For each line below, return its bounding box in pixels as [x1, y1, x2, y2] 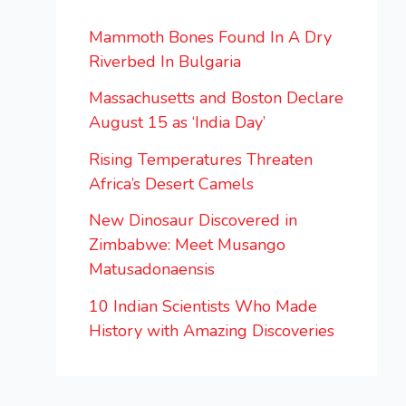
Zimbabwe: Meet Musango [89, 234, 285, 256]
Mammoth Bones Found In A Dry [89, 25, 332, 48]
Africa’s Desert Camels [89, 172, 254, 195]
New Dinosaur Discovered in [89, 209, 297, 232]
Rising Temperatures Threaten [89, 148, 313, 170]
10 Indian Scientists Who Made [89, 295, 317, 317]
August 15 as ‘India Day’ [89, 111, 266, 134]
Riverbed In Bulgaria [89, 50, 241, 72]
